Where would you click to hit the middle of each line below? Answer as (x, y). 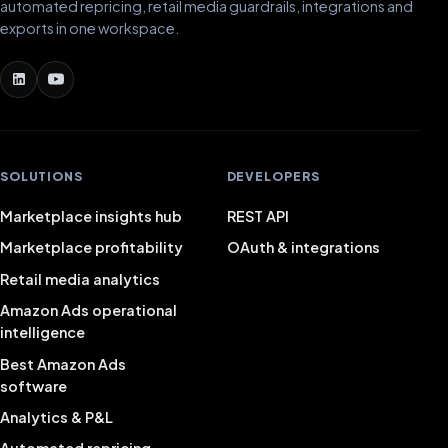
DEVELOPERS (273, 176)
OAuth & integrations (303, 247)
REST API (257, 215)
